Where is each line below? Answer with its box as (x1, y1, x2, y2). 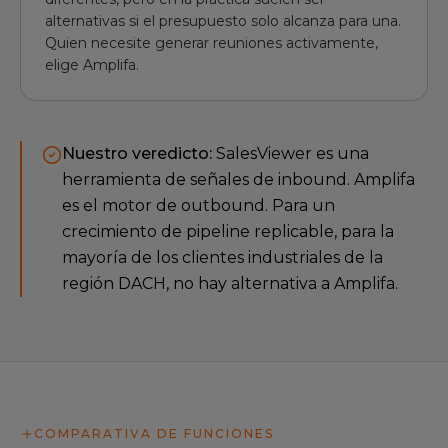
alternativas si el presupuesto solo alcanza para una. (45, 12, 401, 30)
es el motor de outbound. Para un (62, 196, 335, 215)
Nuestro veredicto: (62, 144, 216, 163)
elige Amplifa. (45, 56, 139, 74)
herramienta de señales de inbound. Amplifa (62, 170, 415, 189)
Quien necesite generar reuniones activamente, (45, 34, 378, 52)
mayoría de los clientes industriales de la (62, 248, 383, 267)
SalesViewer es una (216, 144, 369, 163)
